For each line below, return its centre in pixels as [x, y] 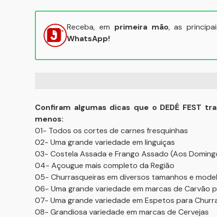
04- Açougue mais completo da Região [105, 165]
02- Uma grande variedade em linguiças [105, 142]
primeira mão [141, 27]
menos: [49, 119]
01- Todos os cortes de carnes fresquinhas [111, 131]
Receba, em [91, 27]
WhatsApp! [88, 39]
